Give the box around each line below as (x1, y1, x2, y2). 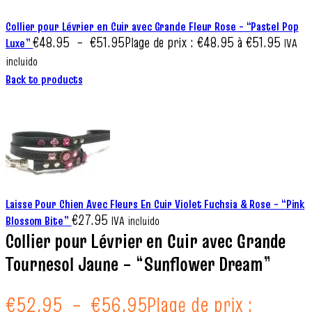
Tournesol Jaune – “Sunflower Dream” (6, 251, 271, 278)
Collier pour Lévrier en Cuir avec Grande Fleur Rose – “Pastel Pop (6, 18, 299, 35)
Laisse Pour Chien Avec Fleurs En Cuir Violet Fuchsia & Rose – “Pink (6, 196, 305, 212)
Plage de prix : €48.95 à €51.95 (125, 33, 281, 52)
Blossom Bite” (6, 212, 72, 229)
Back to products (6, 71, 83, 88)
